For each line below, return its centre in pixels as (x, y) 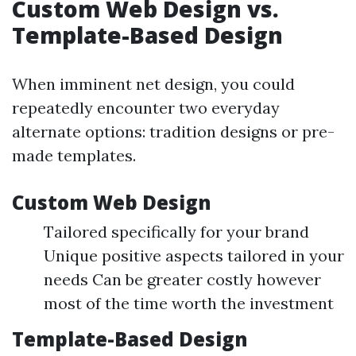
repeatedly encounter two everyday (146, 108)
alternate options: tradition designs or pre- (173, 132)
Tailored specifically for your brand (176, 232)
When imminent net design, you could (153, 84)
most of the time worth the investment (189, 303)
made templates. (74, 155)
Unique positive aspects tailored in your (194, 255)
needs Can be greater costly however (182, 279)
